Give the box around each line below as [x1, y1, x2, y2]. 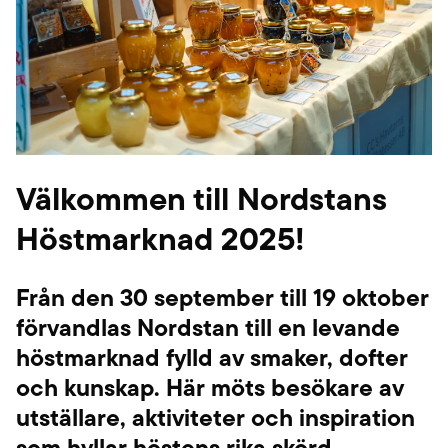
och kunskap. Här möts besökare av [16, 369, 404, 406]
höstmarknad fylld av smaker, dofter [16, 339, 408, 376]
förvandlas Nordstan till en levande [16, 309, 400, 346]
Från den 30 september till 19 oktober [16, 279, 429, 316]
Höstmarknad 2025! [16, 214, 305, 263]
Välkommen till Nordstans [16, 174, 387, 223]
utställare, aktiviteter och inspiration [16, 399, 415, 436]
